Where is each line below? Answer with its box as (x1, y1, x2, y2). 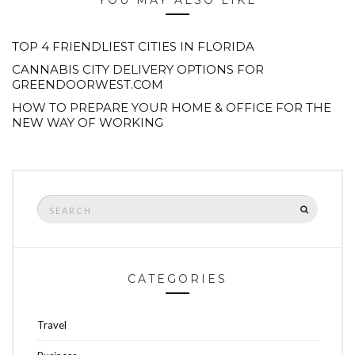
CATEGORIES (128, 272, 227, 287)
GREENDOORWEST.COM (12, 77, 163, 93)
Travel (37, 319, 67, 332)
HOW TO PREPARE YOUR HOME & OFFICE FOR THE (12, 100, 331, 116)
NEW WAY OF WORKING (12, 115, 163, 131)
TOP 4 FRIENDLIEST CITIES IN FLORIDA (12, 39, 254, 55)
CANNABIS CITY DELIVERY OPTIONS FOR (12, 62, 264, 78)
